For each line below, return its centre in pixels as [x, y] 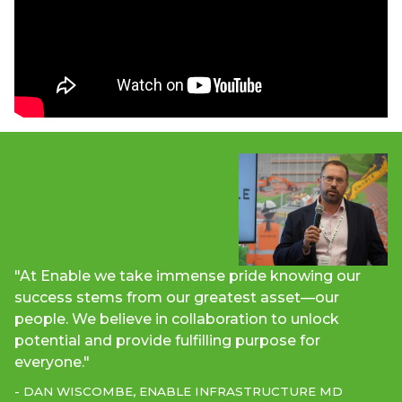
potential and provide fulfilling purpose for [167, 340]
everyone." [52, 362]
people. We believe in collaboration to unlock [177, 319]
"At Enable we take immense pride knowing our [188, 275]
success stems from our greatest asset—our [177, 297]
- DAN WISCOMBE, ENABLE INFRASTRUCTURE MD [179, 391]
